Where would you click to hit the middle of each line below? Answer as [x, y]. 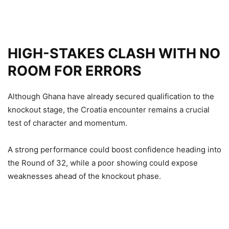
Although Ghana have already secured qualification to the [111, 96]
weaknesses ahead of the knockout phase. [84, 176]
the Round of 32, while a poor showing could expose [103, 163]
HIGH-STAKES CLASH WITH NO [114, 53]
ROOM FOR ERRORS [75, 71]
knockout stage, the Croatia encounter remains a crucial [109, 109]
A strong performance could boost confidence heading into [114, 149]
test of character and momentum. [67, 123]
